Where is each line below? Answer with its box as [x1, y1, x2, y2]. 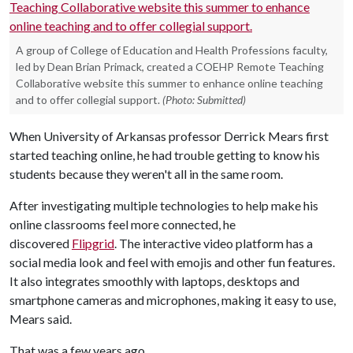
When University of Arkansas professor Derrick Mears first [9, 128, 329, 143]
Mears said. [9, 311, 72, 326]
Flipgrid [72, 236, 114, 251]
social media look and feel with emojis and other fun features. [9, 255, 335, 269]
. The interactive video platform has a [114, 236, 313, 251]
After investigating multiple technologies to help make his [9, 198, 318, 213]
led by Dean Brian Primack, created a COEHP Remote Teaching [16, 60, 324, 73]
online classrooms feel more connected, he [9, 217, 236, 232]
